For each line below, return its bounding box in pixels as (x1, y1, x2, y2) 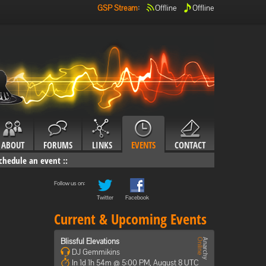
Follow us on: (54, 179, 85, 187)
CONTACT (175, 139, 205, 151)
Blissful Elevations (61, 236, 119, 246)
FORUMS (43, 139, 72, 151)
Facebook (125, 194, 149, 201)
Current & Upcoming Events (54, 209, 207, 229)
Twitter (97, 194, 113, 201)
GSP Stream (97, 3, 138, 13)
